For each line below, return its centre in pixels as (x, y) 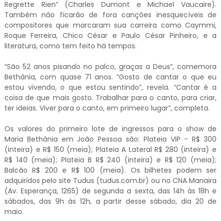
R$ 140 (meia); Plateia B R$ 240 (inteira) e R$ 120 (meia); (110, 160)
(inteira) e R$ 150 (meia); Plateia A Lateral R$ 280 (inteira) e (110, 149)
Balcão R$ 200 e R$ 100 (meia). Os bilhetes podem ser (110, 170)
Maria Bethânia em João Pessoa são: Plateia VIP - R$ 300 (110, 139)
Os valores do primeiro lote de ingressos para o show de (110, 129)
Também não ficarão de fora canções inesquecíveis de (110, 15)
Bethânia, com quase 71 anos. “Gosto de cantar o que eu (110, 77)
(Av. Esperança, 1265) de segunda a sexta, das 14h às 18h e (110, 191)
